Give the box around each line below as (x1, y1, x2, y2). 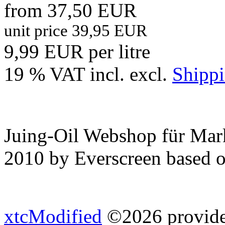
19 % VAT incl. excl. (4, 63, 172, 85)
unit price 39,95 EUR (4, 21, 147, 40)
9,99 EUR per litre (4, 40, 150, 62)
